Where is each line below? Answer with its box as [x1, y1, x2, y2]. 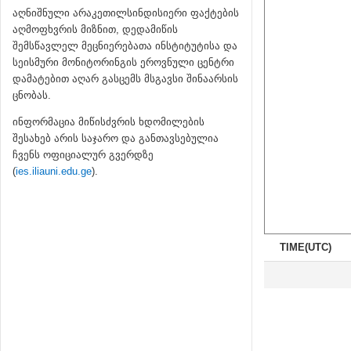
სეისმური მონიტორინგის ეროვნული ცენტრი [13, 56, 234, 68]
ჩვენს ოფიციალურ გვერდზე [13, 149, 154, 161]
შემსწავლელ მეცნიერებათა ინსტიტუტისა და [13, 40, 237, 52]
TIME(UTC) [280, 241, 331, 253]
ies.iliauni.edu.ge [16, 165, 92, 177]
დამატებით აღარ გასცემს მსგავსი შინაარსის [13, 73, 238, 85]
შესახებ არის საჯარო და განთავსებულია [13, 132, 219, 144]
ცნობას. [13, 89, 51, 101]
